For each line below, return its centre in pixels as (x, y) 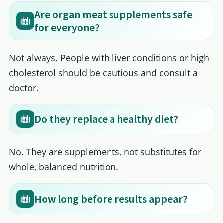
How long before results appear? (111, 198)
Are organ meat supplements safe (113, 14)
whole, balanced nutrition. (63, 167)
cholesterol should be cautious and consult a (103, 72)
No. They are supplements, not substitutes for (105, 152)
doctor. (24, 87)
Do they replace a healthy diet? (106, 119)
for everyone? (67, 27)
